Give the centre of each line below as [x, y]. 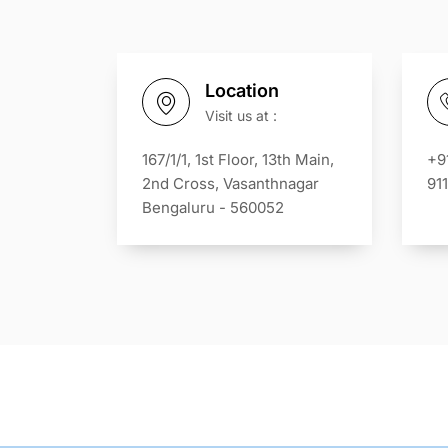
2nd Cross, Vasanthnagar [230, 183]
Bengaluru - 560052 [213, 207]
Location [242, 90]
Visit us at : [241, 115]
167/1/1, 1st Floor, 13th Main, [238, 159]
